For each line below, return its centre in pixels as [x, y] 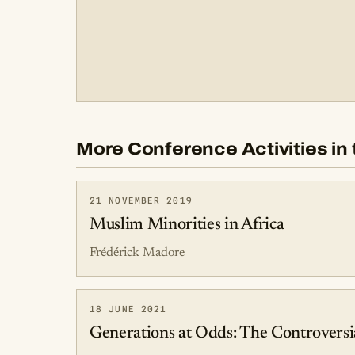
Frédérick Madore [137, 253]
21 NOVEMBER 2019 [141, 200]
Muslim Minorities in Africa [187, 225]
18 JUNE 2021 [128, 309]
